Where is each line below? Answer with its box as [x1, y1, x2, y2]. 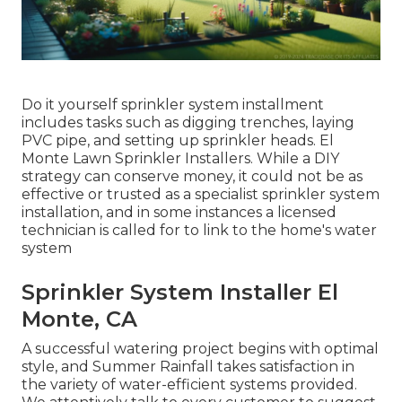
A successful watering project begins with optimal [22, 340, 379, 358]
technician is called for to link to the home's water [22, 222, 377, 240]
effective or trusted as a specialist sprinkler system [22, 186, 380, 204]
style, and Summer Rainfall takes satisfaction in [22, 358, 354, 376]
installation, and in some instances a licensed [22, 204, 336, 222]
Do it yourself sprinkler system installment [22, 96, 324, 114]
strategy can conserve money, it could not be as [22, 168, 363, 186]
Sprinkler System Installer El [22, 279, 338, 306]
